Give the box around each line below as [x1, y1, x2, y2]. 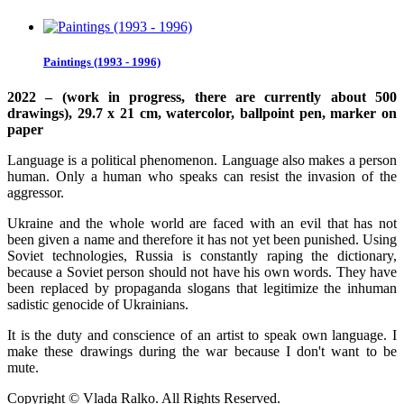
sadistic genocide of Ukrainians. [7, 297, 188, 313]
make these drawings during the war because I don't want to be [7, 344, 397, 360]
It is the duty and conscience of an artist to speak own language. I [7, 327, 397, 344]
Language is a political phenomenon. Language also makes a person [7, 152, 397, 169]
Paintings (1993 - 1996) [43, 55, 161, 69]
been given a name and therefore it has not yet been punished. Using [7, 232, 397, 248]
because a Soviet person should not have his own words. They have [7, 264, 397, 280]
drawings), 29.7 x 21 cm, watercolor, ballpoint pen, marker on [7, 106, 397, 122]
